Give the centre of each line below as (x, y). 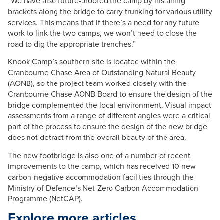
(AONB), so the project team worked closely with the (97, 83)
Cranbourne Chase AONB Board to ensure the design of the (110, 94)
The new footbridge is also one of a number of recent (99, 155)
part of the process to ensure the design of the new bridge (108, 127)
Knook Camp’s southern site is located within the (92, 62)
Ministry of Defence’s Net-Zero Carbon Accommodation (103, 188)
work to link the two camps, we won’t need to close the (102, 33)
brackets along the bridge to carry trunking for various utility (110, 11)
